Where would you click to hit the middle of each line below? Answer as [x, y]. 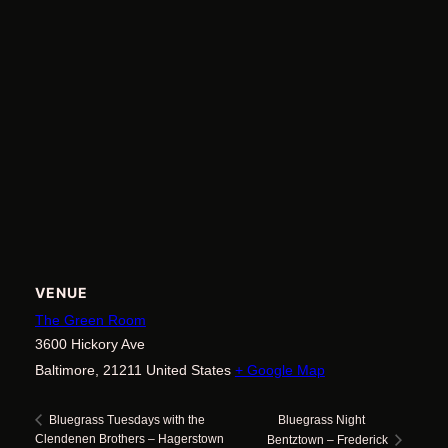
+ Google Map [279, 369]
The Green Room [90, 319]
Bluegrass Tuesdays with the [125, 419]
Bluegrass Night [321, 419]
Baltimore [64, 369]
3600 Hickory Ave [89, 343]
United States [188, 369]
